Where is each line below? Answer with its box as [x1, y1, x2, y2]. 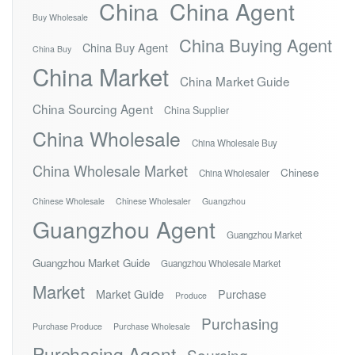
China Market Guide [180, 72, 290, 90]
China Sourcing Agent [32, 100, 153, 118]
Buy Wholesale [32, 11, 88, 24]
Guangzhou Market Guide [32, 255, 150, 271]
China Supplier [164, 103, 229, 118]
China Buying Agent [179, 32, 332, 58]
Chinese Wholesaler [116, 195, 191, 208]
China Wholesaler [199, 166, 269, 180]
